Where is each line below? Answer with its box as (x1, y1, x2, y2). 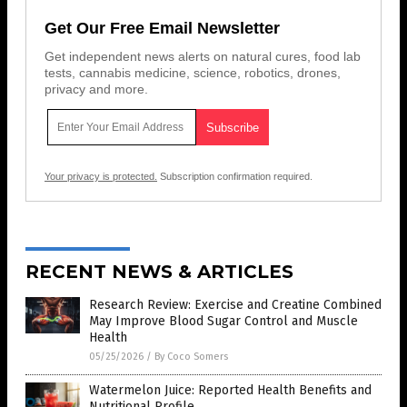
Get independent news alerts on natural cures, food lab (45, 49, 361, 65)
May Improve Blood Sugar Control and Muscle (89, 313, 358, 330)
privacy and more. (45, 82, 148, 97)
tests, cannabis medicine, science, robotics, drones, (45, 65, 341, 81)
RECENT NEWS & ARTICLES (25, 261, 293, 283)
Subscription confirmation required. (157, 171, 313, 183)
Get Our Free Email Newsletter (45, 19, 280, 38)
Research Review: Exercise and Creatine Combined (89, 297, 382, 313)
